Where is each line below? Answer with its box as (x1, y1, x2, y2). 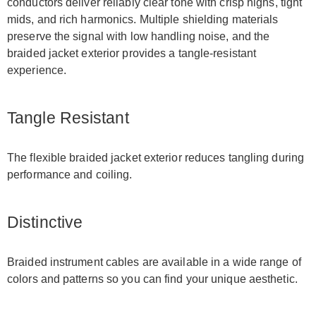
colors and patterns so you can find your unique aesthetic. (7, 273, 298, 285)
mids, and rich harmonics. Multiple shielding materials (7, 13, 279, 25)
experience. (7, 64, 67, 76)
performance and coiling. (7, 169, 133, 181)
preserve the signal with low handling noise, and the (7, 30, 270, 42)
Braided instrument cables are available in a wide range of (7, 256, 301, 268)
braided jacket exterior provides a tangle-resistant (7, 47, 257, 59)
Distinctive (7, 213, 83, 231)
